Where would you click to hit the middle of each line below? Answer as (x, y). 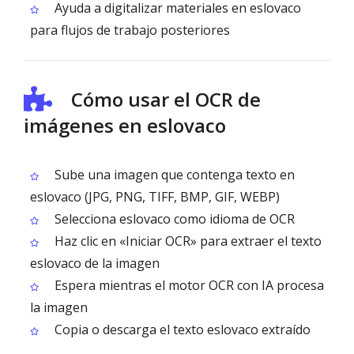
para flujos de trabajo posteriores (130, 30)
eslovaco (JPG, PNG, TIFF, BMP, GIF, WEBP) (155, 197)
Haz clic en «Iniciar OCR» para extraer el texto (186, 241)
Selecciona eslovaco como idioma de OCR (173, 219)
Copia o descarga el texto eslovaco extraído (181, 330)
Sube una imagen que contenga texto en (173, 175)
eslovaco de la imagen (95, 263)
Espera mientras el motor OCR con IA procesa (188, 285)
